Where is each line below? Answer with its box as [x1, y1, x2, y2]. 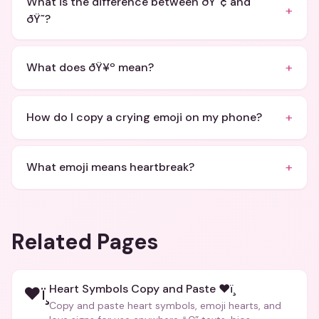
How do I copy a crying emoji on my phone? [26, 110, 262, 125]
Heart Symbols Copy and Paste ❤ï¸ [49, 281, 236, 296]
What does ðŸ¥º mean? [26, 60, 154, 75]
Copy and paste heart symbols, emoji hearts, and [49, 299, 281, 312]
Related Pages [11, 228, 158, 256]
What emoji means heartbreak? [26, 159, 194, 174]
